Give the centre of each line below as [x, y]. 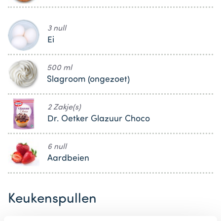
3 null [57, 29]
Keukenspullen [52, 200]
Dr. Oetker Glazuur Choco [99, 119]
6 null [57, 147]
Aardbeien [68, 159]
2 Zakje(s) [64, 108]
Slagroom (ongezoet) [89, 80]
